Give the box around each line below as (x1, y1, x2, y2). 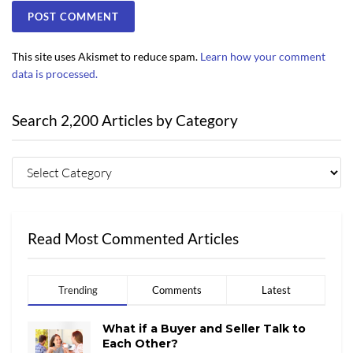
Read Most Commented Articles (28, 229, 239, 248)
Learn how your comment (200, 49, 325, 63)
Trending (58, 284, 98, 297)
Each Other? (102, 336, 178, 351)
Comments (152, 284, 202, 297)
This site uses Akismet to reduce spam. (12, 49, 200, 63)
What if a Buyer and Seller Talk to (102, 321, 306, 336)
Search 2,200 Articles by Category (12, 111, 238, 130)
